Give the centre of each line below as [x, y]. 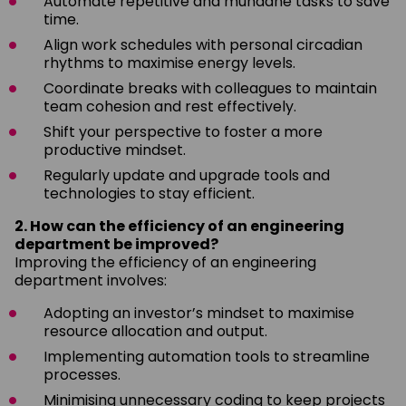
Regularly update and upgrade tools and [187, 175]
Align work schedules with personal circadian [203, 44]
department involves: [91, 280]
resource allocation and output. [155, 331]
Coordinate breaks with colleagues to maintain [210, 88]
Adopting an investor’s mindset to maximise [199, 313]
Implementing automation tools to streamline [207, 356]
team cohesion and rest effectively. [170, 106]
